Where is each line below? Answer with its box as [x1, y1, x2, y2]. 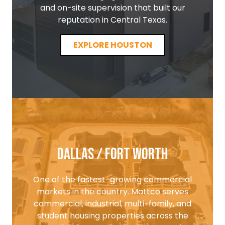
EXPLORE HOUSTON [73, 39, 152, 51]
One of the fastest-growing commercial [33, 173, 192, 185]
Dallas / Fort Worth [57, 144, 168, 164]
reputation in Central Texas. [58, 14, 167, 26]
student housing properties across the [37, 209, 188, 221]
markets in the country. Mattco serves [37, 185, 188, 197]
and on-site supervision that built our [40, 2, 185, 14]
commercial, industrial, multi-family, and [34, 197, 191, 209]
